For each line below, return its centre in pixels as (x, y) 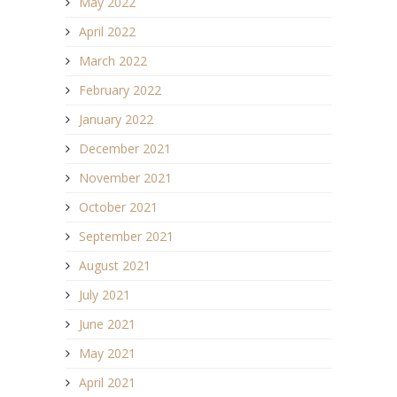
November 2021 (125, 178)
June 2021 (107, 324)
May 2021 (107, 354)
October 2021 (118, 207)
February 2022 (120, 90)
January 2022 (116, 120)
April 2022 (107, 32)
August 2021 (115, 266)
